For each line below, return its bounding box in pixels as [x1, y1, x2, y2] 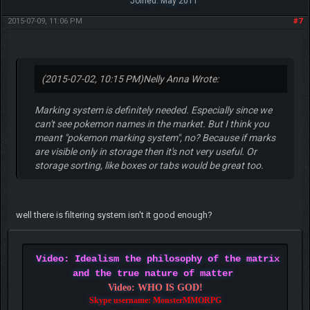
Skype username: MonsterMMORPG [89, 295, 221, 305]
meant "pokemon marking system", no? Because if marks [34, 131, 275, 143]
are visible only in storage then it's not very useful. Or [34, 145, 257, 157]
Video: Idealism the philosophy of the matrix [35, 253, 280, 264]
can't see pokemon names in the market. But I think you [34, 118, 269, 129]
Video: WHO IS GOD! [107, 282, 203, 293]
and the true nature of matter [72, 267, 233, 279]
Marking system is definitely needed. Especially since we [34, 104, 272, 116]
